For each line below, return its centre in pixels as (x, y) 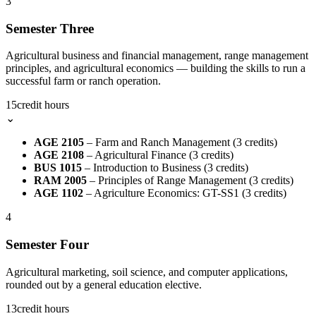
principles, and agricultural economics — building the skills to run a (156, 68)
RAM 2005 (60, 181)
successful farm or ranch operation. (83, 81)
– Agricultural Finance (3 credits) (159, 155)
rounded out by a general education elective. (104, 284)
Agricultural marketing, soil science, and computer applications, (147, 272)
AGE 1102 (59, 193)
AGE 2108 (59, 155)
